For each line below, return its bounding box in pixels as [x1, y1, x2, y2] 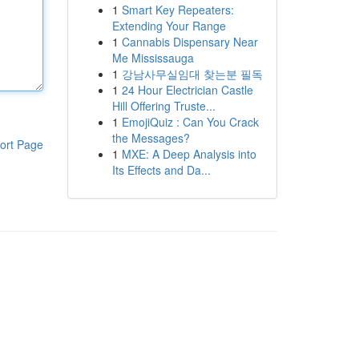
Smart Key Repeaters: [121, 2, 234, 18]
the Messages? [111, 130, 190, 146]
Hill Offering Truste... [111, 98, 216, 114]
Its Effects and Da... [111, 162, 211, 178]
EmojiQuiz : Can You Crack [121, 114, 259, 130]
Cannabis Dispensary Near [121, 34, 258, 50]
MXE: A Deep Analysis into [121, 146, 256, 162]
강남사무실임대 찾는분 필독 [121, 66, 263, 82]
